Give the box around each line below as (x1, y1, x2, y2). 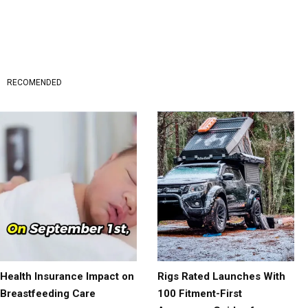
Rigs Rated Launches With (157, 270, 285, 283)
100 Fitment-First (157, 287, 242, 300)
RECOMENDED (7, 77, 62, 87)
